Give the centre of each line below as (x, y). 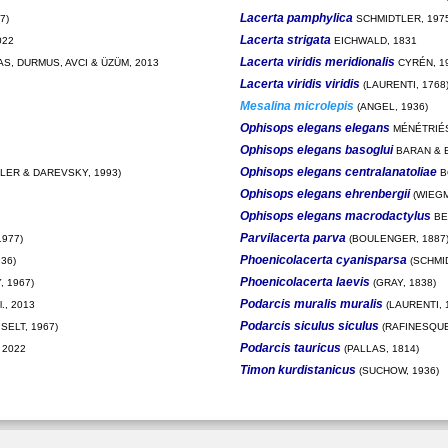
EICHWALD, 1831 (373, 40)
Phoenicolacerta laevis (304, 281)
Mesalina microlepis (296, 105)
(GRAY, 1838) (402, 282)
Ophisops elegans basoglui (316, 149)
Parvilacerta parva (292, 237)
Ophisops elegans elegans (314, 127)
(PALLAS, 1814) (379, 348)
